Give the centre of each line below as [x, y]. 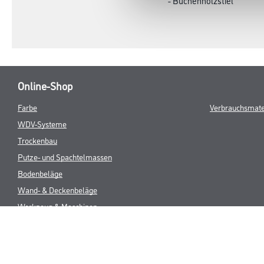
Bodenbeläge [40, 173]
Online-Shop [45, 85]
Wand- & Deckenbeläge [57, 189]
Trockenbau [37, 140]
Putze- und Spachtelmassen [65, 156]
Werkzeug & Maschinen [57, 206]
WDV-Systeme [42, 123]
